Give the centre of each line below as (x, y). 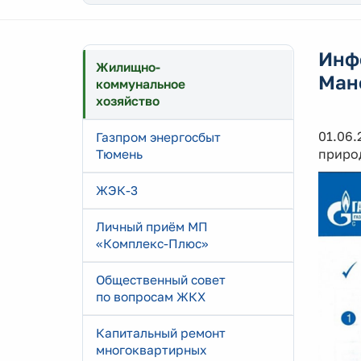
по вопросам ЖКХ (151, 297)
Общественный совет (161, 280)
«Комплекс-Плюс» (152, 243)
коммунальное (141, 84)
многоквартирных (151, 350)
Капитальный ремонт (161, 333)
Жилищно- (128, 67)
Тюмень (119, 154)
